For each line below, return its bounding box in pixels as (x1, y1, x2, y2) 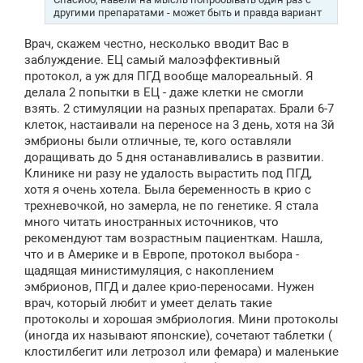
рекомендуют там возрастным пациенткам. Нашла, (24, 231, 322, 246)
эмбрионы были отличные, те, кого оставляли (24, 134, 292, 149)
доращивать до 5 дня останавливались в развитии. (24, 150, 324, 165)
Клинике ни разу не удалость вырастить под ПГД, (24, 166, 312, 181)
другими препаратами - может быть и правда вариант (53, 6, 322, 19)
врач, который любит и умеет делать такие (24, 296, 272, 311)
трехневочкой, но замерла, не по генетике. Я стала (24, 199, 318, 214)
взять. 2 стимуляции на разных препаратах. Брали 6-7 (24, 101, 334, 117)
